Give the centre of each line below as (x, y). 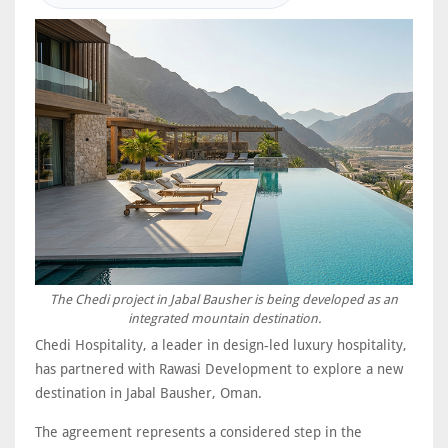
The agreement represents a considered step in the (198, 431)
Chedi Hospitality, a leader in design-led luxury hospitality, (221, 344)
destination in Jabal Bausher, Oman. (148, 392)
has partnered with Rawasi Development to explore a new (219, 368)
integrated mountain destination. (224, 318)
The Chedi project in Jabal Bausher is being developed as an (224, 299)
